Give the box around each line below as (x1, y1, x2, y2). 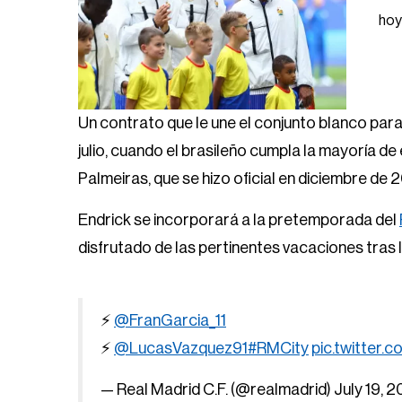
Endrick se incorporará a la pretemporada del (78, 211, 399, 228)
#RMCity (248, 339, 309, 356)
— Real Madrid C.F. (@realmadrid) (100, 380, 334, 398)
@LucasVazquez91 (114, 339, 248, 356)
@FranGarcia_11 (114, 311, 226, 328)
